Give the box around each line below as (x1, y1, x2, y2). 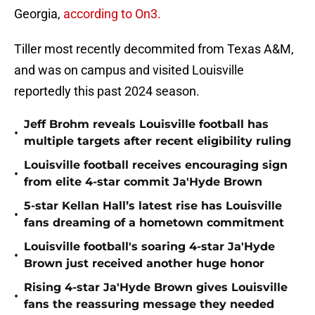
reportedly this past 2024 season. (14, 84, 200, 99)
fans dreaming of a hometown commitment (24, 216, 284, 230)
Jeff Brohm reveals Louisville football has (24, 117, 269, 131)
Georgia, (14, 6, 63, 22)
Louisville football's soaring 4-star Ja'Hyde (24, 240, 275, 254)
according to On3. (63, 6, 161, 22)
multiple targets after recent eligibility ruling (24, 134, 291, 148)
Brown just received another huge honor (24, 257, 264, 271)
